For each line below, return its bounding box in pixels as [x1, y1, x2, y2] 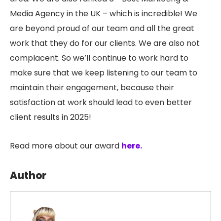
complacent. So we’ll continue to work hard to [10, 52, 188, 64]
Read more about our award [10, 140, 121, 151]
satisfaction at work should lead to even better [10, 96, 192, 108]
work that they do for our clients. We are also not [10, 37, 200, 49]
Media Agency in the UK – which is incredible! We [10, 7, 197, 19]
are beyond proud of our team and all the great [10, 22, 194, 34]
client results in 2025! [10, 111, 91, 123]
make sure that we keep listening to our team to [10, 67, 197, 78]
